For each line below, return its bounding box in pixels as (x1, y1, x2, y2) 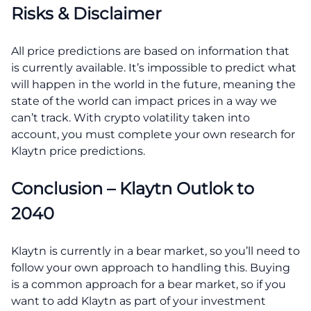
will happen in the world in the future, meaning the (11, 77, 296, 91)
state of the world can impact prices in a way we (11, 94, 277, 108)
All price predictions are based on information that (11, 44, 289, 58)
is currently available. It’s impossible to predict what (11, 60, 296, 74)
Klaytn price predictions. (11, 144, 145, 158)
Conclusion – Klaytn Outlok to (11, 178, 254, 199)
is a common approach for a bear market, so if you (11, 277, 286, 291)
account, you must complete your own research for (11, 127, 295, 141)
